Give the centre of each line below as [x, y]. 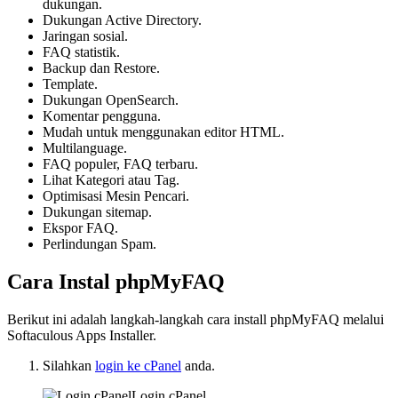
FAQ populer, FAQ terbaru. [120, 164]
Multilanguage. [85, 148]
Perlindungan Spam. [99, 244]
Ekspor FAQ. [80, 228]
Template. [70, 84]
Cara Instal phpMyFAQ [116, 282]
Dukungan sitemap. [97, 212]
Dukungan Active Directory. [122, 20]
